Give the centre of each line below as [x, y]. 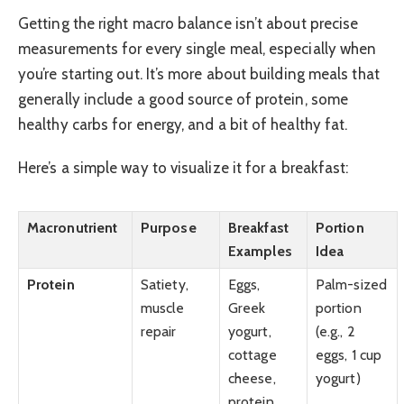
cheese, [252, 379]
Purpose [169, 228]
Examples [260, 252]
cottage [252, 355]
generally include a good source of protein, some [184, 99]
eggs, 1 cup [349, 355]
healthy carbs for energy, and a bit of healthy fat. [183, 124]
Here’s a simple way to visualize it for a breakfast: [184, 168]
